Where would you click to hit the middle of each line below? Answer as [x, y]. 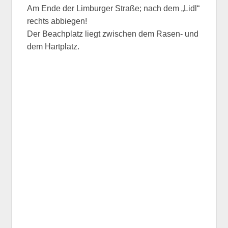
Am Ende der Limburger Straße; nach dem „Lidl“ [113, 8]
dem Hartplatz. [53, 46]
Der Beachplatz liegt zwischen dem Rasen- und [113, 34]
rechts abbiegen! [57, 21]
